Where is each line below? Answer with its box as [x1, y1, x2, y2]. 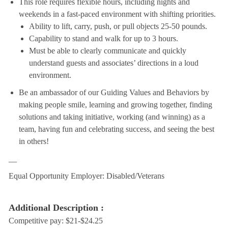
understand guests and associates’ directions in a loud [28, 59, 198, 68]
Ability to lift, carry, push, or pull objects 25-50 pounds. [28, 22, 207, 31]
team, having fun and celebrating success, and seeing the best [18, 125, 214, 134]
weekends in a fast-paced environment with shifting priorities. [18, 10, 216, 19]
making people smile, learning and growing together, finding [18, 100, 212, 109]
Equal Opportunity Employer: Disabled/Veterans [8, 172, 164, 181]
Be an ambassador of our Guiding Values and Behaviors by [18, 88, 209, 97]
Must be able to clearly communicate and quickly [28, 46, 186, 55]
